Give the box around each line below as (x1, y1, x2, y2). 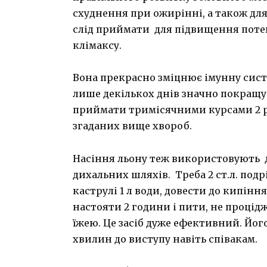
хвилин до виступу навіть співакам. (73, 232, 257, 245)
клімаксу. (73, 39, 122, 52)
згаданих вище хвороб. (73, 120, 192, 132)
